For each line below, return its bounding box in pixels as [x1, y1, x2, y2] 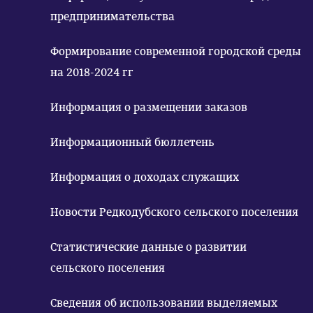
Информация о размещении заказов [50, 101, 247, 114]
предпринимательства [50, 10, 175, 23]
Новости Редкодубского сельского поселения [50, 205, 298, 219]
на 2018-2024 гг [50, 66, 133, 79]
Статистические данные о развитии [50, 240, 247, 254]
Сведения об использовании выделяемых [50, 296, 277, 310]
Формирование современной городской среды [50, 45, 134, 58]
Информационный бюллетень [50, 136, 214, 149]
